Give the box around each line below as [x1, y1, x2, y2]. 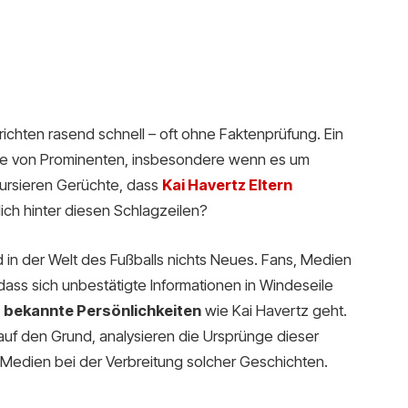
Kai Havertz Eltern [161, 176, 292, 195]
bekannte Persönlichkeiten [3, 301, 201, 320]
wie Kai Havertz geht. [200, 301, 347, 320]
